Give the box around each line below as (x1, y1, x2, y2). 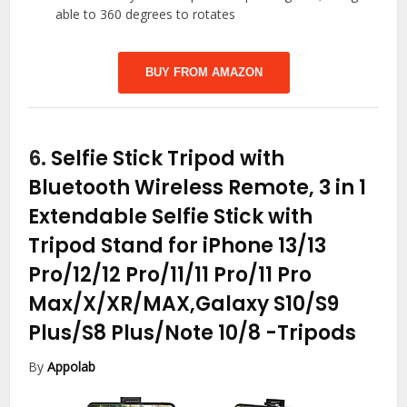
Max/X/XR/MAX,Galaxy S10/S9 (28, 290, 340, 319)
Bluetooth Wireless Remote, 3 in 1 (28, 174, 367, 203)
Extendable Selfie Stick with (28, 203, 313, 232)
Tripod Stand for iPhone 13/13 (28, 232, 327, 261)
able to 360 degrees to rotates (55, 5, 236, 24)
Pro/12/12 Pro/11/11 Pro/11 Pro (28, 261, 313, 290)
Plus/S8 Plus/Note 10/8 (28, 319, 266, 348)
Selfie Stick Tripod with (51, 144, 285, 174)
